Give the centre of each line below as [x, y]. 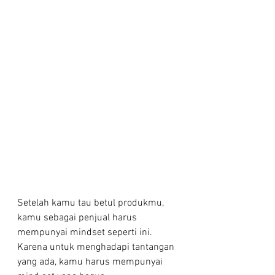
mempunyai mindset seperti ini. [86, 232]
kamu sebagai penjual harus [78, 218]
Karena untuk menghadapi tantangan [97, 247]
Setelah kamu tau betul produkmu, [92, 203]
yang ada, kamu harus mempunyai [91, 262]
